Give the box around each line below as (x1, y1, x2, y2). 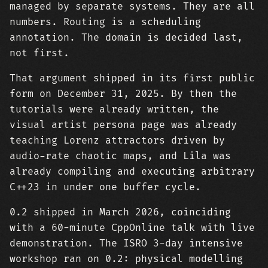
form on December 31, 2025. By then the (10, 88, 237, 100)
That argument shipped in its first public (10, 72, 255, 84)
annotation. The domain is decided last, (10, 32, 243, 44)
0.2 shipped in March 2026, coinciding (10, 206, 231, 218)
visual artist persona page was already (10, 119, 237, 131)
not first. (10, 47, 69, 59)
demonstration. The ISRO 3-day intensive (10, 237, 243, 249)
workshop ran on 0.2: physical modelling (10, 253, 243, 265)
